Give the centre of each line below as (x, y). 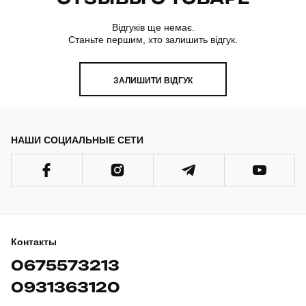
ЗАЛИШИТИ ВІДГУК (153, 81)
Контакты (34, 242)
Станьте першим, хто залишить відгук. (153, 40)
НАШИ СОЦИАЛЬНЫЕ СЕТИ (77, 140)
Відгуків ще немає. (153, 27)
